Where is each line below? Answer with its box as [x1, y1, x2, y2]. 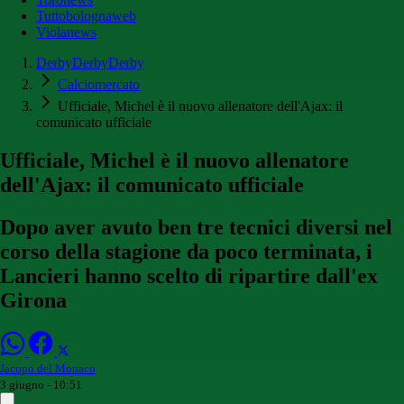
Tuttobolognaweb [36, 8, 136, 24]
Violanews [36, 24, 96, 41]
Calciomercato [58, 77, 140, 93]
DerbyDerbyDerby [36, 55, 144, 71]
